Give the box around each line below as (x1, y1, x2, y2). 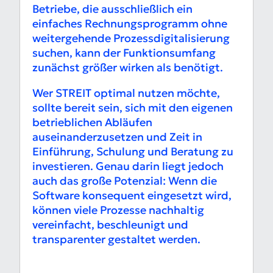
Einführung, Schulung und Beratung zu (32, 144, 233, 159)
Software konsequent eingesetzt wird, (32, 188, 232, 203)
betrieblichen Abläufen (32, 115, 152, 130)
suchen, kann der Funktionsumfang (32, 46, 216, 60)
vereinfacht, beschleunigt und (32, 218, 188, 232)
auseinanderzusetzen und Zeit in (32, 130, 202, 144)
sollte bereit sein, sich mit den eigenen (32, 101, 233, 115)
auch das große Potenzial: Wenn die (32, 174, 217, 188)
